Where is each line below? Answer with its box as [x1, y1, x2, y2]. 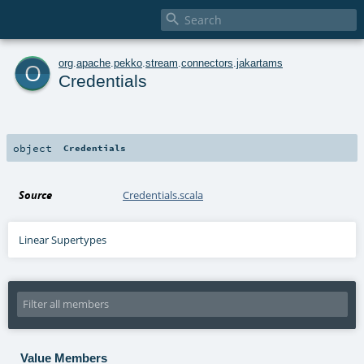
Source [19, 187, 53, 202]
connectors [181, 56, 233, 69]
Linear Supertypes [19, 232, 107, 247]
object [13, 141, 52, 154]
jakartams [236, 56, 283, 69]
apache [76, 56, 110, 69]
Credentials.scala [123, 187, 204, 202]
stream [145, 56, 178, 69]
